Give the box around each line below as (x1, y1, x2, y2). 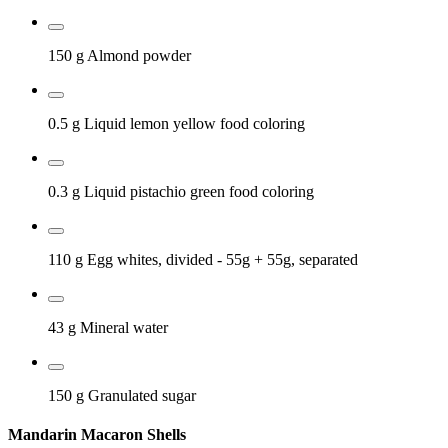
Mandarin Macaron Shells (8, 425, 186, 443)
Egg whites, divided (87, 250, 213, 268)
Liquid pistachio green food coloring (84, 182, 314, 200)
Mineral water (80, 318, 168, 336)
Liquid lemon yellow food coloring (84, 114, 305, 132)
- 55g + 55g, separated (217, 250, 358, 268)
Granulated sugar (88, 386, 196, 404)
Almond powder (87, 46, 191, 64)
